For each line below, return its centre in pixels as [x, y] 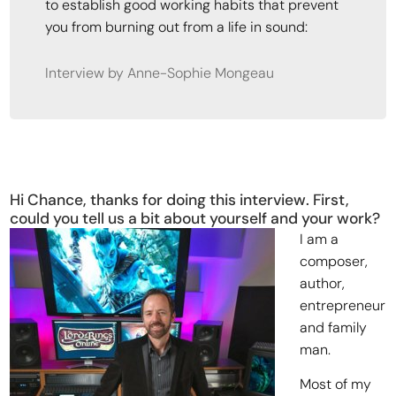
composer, [334, 261]
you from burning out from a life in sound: [177, 27]
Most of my [336, 384]
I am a [320, 239]
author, [323, 283]
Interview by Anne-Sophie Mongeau [160, 72]
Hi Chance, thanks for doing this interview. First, [180, 199]
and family [334, 327]
